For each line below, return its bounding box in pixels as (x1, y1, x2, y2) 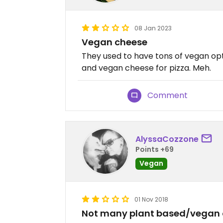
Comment (147, 90, 188, 101)
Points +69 (135, 144, 174, 154)
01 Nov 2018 (134, 195, 168, 204)
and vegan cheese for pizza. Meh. (82, 62, 211, 74)
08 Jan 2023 (134, 24, 172, 32)
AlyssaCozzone (135, 133, 199, 145)
